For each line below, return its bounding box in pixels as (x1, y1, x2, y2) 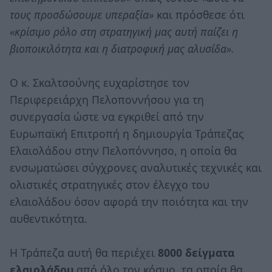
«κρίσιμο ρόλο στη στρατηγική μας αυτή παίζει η (10, 24, 238, 39)
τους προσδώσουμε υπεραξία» (10, 7, 154, 22)
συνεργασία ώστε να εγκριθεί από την (10, 109, 204, 124)
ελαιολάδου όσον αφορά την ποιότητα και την (10, 194, 248, 209)
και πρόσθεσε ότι (154, 7, 245, 22)
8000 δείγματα (158, 245, 234, 260)
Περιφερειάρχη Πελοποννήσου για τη (10, 92, 204, 107)
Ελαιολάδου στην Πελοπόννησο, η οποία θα (10, 143, 237, 158)
